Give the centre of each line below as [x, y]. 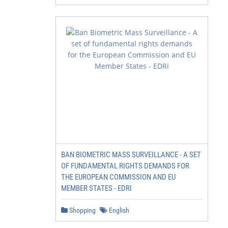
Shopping [82, 210]
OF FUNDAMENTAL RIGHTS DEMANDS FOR [125, 166]
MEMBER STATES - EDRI [96, 188]
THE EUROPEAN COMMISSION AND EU [118, 177]
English [118, 210]
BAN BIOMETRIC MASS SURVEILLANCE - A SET [131, 155]
